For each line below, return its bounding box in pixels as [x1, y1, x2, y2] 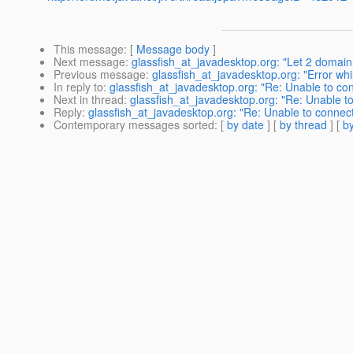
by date [227, 117, 264, 133]
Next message [54, 54, 125, 70]
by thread [280, 117, 327, 133]
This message [54, 41, 124, 58]
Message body [136, 41, 210, 58]
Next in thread [54, 91, 124, 108]
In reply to [54, 79, 103, 95]
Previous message [54, 66, 146, 83]
